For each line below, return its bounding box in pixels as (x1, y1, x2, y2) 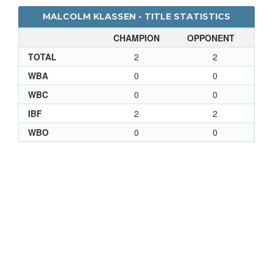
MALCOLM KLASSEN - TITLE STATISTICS (43, 10, 230, 22)
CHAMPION (113, 31, 160, 44)
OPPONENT (187, 31, 235, 44)
